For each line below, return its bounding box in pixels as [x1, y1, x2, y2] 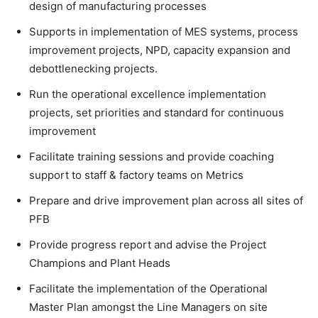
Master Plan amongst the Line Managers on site [29, 300, 268, 314]
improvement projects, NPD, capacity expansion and [29, 43, 290, 57]
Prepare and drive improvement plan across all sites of [29, 193, 303, 207]
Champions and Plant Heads [29, 256, 170, 270]
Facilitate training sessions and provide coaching [29, 149, 274, 163]
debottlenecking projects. [29, 61, 158, 75]
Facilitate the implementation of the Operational [29, 281, 268, 295]
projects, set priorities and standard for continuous [29, 105, 284, 119]
